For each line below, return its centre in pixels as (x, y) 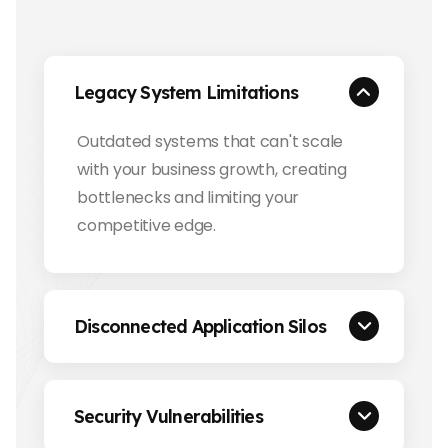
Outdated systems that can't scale (210, 141)
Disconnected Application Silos (200, 325)
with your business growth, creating (212, 169)
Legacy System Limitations (186, 91)
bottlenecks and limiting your (188, 197)
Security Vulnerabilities (168, 415)
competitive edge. (146, 225)
